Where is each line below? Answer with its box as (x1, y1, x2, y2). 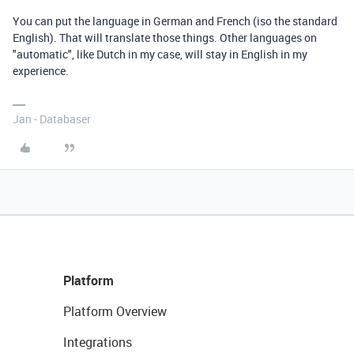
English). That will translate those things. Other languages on (13, 30, 317, 46)
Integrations (63, 333, 132, 352)
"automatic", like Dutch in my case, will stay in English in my (13, 47, 307, 62)
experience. (13, 63, 71, 79)
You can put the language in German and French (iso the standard (13, 13, 337, 29)
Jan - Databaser (13, 111, 91, 127)
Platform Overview (63, 303, 167, 321)
